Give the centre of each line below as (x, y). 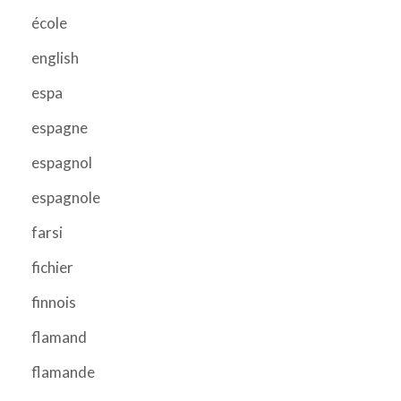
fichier (52, 267)
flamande (63, 371)
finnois (54, 302)
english (55, 57)
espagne (60, 127)
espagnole (66, 197)
